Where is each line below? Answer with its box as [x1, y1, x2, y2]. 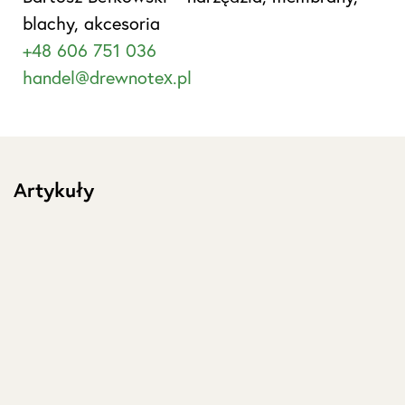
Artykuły [14, 176, 94, 203]
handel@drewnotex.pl [23, 65, 192, 90]
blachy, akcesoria [23, 11, 160, 36]
